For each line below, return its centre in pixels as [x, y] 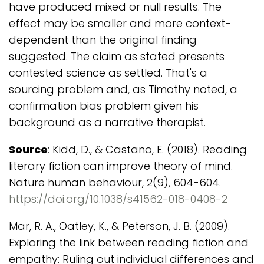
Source [28, 149]
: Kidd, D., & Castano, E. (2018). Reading [147, 149]
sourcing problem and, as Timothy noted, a [123, 89]
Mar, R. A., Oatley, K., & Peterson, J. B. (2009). [119, 226]
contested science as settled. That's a [108, 73]
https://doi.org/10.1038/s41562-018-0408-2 [118, 199]
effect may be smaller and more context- [120, 23]
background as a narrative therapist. [107, 122]
